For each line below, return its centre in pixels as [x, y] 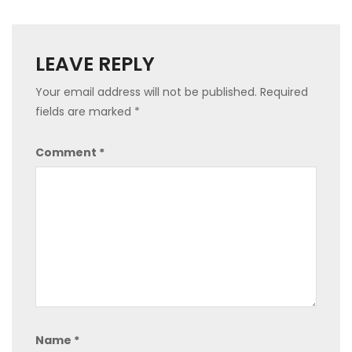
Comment [67, 152]
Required [284, 92]
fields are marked [85, 111]
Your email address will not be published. [146, 92]
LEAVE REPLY [95, 64]
